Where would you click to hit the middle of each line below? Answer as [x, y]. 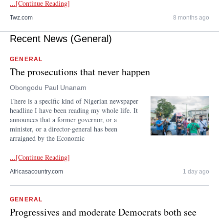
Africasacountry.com [36, 172]
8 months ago [191, 18]
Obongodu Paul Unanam [48, 88]
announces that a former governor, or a [63, 120]
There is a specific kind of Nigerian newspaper [74, 101]
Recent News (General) [61, 39]
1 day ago [196, 172]
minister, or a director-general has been [64, 129]
